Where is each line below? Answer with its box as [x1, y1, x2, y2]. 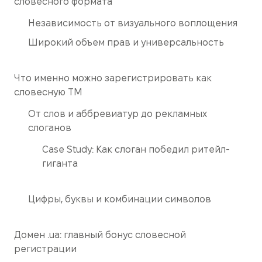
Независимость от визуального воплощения [28, 18, 237, 28]
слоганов [28, 122, 71, 133]
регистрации [14, 243, 77, 254]
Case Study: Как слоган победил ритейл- [42, 144, 230, 154]
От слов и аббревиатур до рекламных [28, 108, 207, 119]
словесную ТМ [14, 87, 82, 97]
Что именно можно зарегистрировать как [14, 73, 212, 83]
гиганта [42, 158, 78, 168]
